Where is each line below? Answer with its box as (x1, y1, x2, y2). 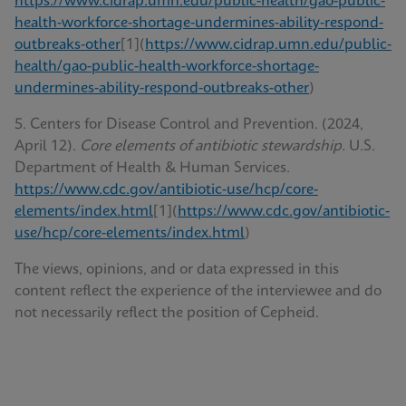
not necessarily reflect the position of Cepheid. (14, 304, 319, 321)
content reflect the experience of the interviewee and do (14, 283, 382, 299)
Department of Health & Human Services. (14, 159, 290, 176)
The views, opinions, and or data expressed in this (14, 261, 339, 277)
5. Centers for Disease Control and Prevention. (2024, (14, 116, 363, 132)
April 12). (14, 138, 80, 154)
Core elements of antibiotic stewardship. (80, 138, 345, 154)
